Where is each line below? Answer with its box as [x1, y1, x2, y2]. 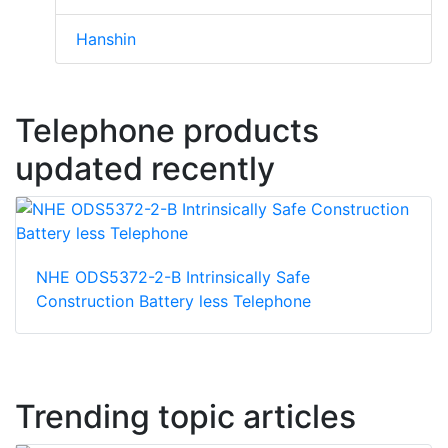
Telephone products [15, 110, 319, 150]
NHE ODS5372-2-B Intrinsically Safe [36, 266, 310, 287]
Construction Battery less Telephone [36, 290, 311, 311]
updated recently [15, 148, 275, 188]
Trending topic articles [15, 396, 356, 436]
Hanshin [76, 28, 136, 49]
